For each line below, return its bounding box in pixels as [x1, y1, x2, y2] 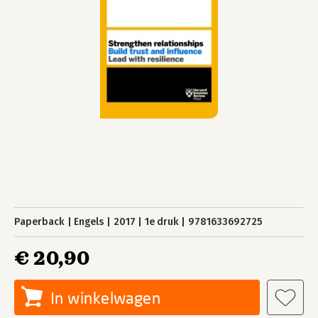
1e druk [144, 216, 179, 228]
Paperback [14, 216, 65, 228]
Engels [74, 216, 104, 228]
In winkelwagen [50, 288, 161, 307]
